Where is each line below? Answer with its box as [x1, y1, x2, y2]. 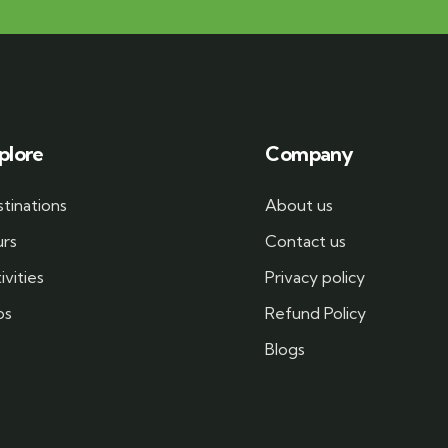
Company [265, 141, 354, 166]
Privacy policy [265, 267, 366, 287]
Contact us [265, 231, 347, 251]
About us [265, 195, 334, 215]
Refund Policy [265, 303, 367, 323]
